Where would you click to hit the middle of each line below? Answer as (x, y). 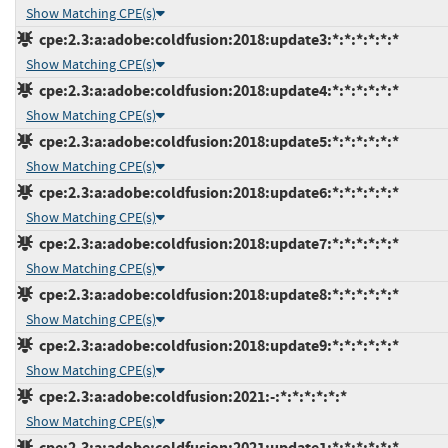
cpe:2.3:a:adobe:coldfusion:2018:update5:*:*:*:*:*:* (216, 142)
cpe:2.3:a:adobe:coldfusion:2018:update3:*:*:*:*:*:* (216, 40)
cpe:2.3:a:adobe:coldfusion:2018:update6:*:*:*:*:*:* (216, 193)
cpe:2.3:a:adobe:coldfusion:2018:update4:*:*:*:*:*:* (216, 91)
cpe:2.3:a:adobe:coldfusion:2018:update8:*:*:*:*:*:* (216, 295)
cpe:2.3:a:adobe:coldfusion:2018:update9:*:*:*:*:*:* (216, 346)
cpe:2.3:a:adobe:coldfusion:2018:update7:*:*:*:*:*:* (216, 244)
